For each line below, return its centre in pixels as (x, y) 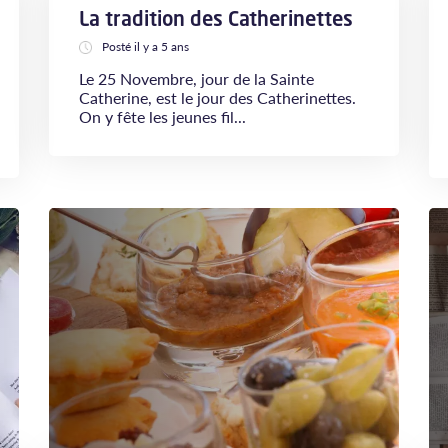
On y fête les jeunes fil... (162, 116)
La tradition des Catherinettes (216, 18)
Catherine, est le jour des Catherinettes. (217, 97)
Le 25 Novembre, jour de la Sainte (196, 78)
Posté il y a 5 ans (145, 46)
